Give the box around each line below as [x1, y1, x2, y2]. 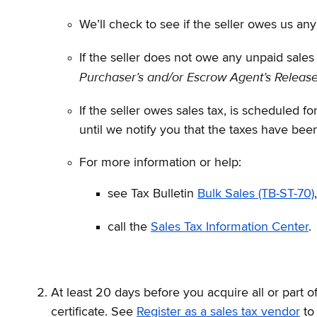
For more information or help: [79, 156, 241, 169]
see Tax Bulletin [108, 188, 197, 201]
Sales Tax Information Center [151, 220, 309, 234]
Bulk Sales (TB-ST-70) [197, 188, 314, 201]
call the [108, 220, 151, 234]
